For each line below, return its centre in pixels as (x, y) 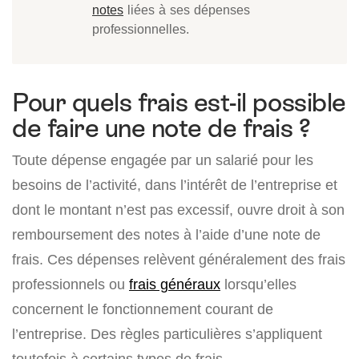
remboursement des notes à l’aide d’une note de (166, 235)
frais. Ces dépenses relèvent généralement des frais (179, 260)
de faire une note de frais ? (161, 129)
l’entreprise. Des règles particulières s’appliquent (167, 334)
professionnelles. (141, 29)
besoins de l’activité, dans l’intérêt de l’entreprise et (175, 185)
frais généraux (175, 284)
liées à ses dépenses (187, 10)
